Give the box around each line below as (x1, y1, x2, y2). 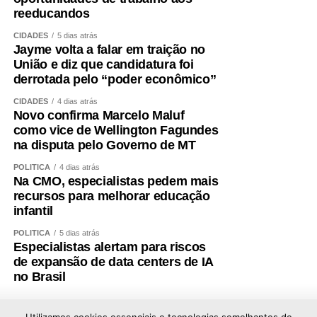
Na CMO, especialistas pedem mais (13, 173, 219, 188)
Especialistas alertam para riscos (13, 239, 207, 254)
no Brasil (13, 269, 66, 284)
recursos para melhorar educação (13, 188, 210, 203)
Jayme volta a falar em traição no (13, 42, 206, 57)
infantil (13, 203, 53, 218)
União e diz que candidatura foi (13, 57, 194, 71)
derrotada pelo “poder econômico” (13, 71, 217, 86)
